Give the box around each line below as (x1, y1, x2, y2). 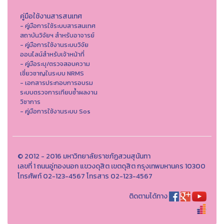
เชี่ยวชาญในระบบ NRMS (20, 68, 84, 78)
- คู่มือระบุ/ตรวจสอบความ (20, 58, 90, 68)
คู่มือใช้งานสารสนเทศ (20, 10, 82, 21)
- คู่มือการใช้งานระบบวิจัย (20, 39, 88, 49)
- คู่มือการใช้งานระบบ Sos (20, 106, 90, 116)
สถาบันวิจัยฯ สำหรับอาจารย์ (20, 30, 94, 40)
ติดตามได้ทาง (129, 190, 168, 201)
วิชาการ (20, 96, 40, 106)
